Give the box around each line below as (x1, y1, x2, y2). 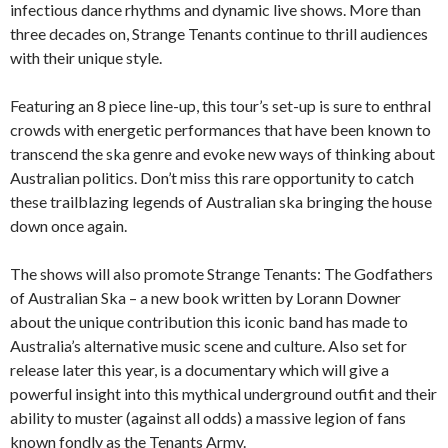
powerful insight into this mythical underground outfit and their (10, 383, 437, 403)
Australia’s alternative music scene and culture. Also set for (10, 335, 407, 355)
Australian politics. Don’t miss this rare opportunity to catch (10, 167, 414, 187)
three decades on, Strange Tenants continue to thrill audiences (10, 23, 428, 43)
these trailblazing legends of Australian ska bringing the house (10, 191, 432, 211)
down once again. (10, 215, 127, 235)
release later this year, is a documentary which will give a (10, 359, 389, 379)
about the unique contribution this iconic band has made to (10, 311, 408, 331)
